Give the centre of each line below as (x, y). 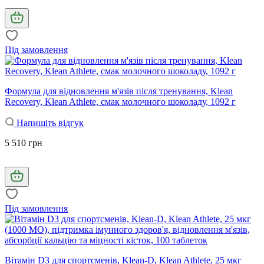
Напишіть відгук (49, 123)
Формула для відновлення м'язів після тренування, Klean (119, 91)
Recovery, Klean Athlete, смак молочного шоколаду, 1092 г (120, 101)
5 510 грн (24, 143)
